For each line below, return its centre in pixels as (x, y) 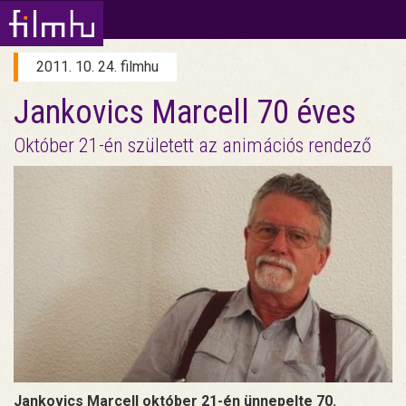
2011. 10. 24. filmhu (97, 67)
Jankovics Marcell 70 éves (185, 112)
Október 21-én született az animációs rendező (193, 145)
